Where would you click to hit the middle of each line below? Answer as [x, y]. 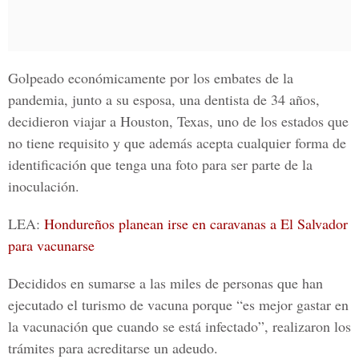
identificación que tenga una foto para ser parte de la [160, 164]
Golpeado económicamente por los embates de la [151, 78]
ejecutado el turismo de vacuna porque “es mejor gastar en [178, 305]
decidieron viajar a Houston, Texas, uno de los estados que [178, 121]
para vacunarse [51, 245]
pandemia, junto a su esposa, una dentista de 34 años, [164, 99]
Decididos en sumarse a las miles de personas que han [165, 283]
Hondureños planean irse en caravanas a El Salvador [196, 224]
